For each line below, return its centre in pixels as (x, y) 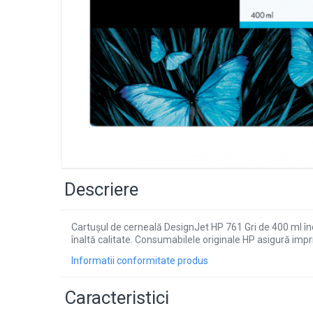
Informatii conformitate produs (140, 260)
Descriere (101, 189)
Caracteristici (117, 297)
